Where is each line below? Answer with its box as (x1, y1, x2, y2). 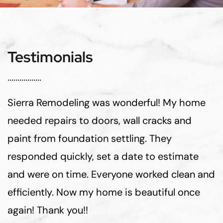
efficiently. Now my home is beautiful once (7, 185, 200, 199)
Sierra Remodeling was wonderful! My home (7, 96, 206, 109)
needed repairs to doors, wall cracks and (7, 113, 192, 127)
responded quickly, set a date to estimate (7, 149, 199, 163)
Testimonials (7, 46, 93, 67)
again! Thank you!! (7, 203, 88, 217)
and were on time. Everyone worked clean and (7, 167, 215, 181)
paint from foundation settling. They (7, 131, 172, 145)
